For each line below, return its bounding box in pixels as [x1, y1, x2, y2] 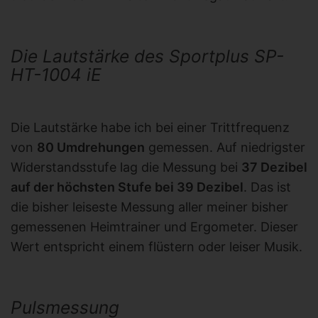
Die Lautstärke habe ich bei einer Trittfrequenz [11, 119, 290, 135]
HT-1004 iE [11, 63, 102, 85]
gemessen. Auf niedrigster [145, 139, 305, 155]
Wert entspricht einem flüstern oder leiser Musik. [11, 238, 302, 254]
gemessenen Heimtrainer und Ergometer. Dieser [11, 219, 298, 234]
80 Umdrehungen [37, 139, 145, 155]
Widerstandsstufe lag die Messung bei [11, 159, 241, 175]
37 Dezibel [241, 159, 307, 175]
